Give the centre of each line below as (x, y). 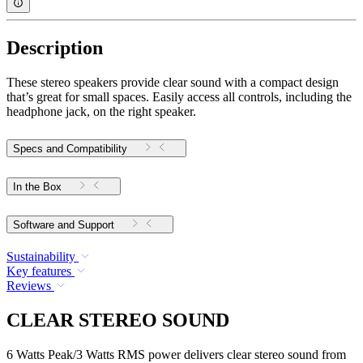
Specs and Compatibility (70, 149)
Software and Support (96, 224)
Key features (39, 271)
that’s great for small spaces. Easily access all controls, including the (179, 97)
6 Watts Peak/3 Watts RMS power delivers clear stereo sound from (176, 354)
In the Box (37, 187)
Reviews (29, 285)
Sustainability (41, 256)
